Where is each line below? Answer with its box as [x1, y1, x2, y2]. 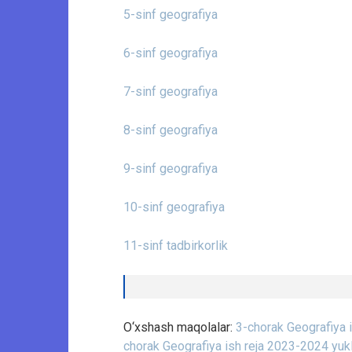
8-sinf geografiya [123, 123, 218, 138]
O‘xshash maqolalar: [123, 320, 236, 335]
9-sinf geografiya [123, 161, 218, 177]
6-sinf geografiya [123, 46, 218, 61]
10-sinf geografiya [123, 200, 225, 215]
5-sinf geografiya [123, 7, 218, 23]
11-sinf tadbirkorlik [123, 238, 228, 254]
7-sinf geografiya [123, 84, 218, 100]
